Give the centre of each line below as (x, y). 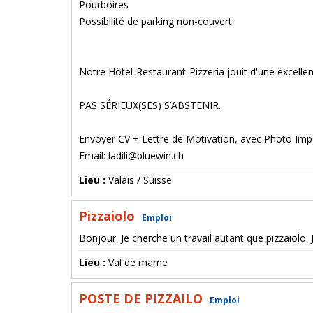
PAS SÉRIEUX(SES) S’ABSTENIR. (150, 105)
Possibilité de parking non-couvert (155, 21)
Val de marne (138, 262)
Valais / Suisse (140, 180)
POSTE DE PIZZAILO (143, 298)
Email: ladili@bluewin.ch (131, 155)
